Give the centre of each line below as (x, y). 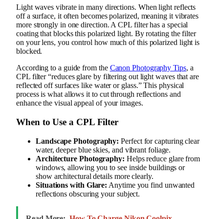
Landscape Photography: (77, 141)
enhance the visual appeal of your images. (80, 103)
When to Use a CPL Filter (67, 122)
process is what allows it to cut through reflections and (99, 94)
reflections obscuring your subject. (88, 194)
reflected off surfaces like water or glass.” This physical (100, 86)
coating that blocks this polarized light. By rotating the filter (106, 34)
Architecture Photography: (80, 158)
